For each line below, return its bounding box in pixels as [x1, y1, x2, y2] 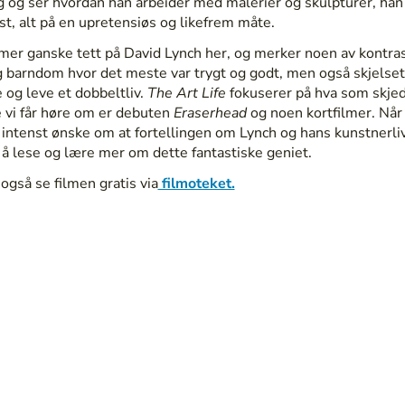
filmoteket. [157, 173, 235, 193]
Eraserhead [173, 102, 250, 123]
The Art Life [146, 82, 226, 103]
